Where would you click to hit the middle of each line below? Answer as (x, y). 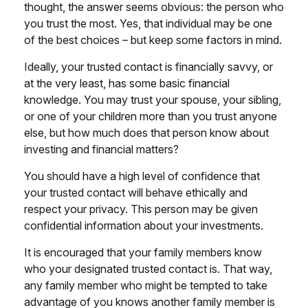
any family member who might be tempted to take (146, 285)
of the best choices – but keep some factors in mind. (153, 40)
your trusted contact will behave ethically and (136, 192)
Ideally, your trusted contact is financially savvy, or (148, 66)
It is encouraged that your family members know (143, 252)
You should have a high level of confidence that (142, 176)
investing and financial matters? (101, 149)
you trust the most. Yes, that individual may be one (148, 23)
